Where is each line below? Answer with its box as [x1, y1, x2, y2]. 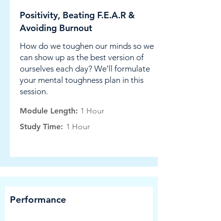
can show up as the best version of [20, 52, 144, 62]
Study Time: [20, 122, 63, 131]
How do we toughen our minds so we [20, 41, 154, 51]
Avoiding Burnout [20, 22, 92, 34]
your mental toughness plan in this [20, 75, 144, 85]
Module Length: [20, 106, 78, 115]
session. [20, 86, 48, 96]
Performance [10, 194, 66, 205]
